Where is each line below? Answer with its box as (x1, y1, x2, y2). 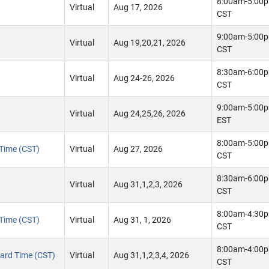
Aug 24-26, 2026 (113, 73, 175, 83)
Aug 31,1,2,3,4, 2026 (113, 250, 189, 261)
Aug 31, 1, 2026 (113, 215, 171, 225)
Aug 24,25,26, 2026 (113, 109, 186, 119)
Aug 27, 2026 (113, 144, 163, 154)
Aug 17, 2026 (113, 2, 163, 13)
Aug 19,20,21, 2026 (113, 38, 186, 48)
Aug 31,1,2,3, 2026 (113, 180, 183, 190)
